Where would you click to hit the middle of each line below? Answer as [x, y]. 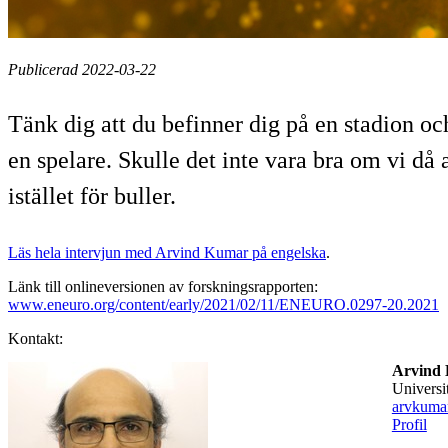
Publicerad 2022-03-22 [82, 69]
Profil [409, 424]
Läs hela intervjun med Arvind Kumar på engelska [167, 252]
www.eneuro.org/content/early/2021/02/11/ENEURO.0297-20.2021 [223, 304]
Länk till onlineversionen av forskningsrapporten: [163, 286]
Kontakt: [35, 338]
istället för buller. [92, 195]
